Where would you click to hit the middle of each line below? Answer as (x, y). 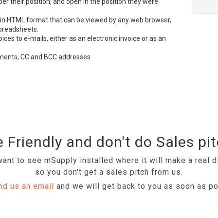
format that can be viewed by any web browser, (98, 20)
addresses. (74, 57)
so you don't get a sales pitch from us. (109, 172)
